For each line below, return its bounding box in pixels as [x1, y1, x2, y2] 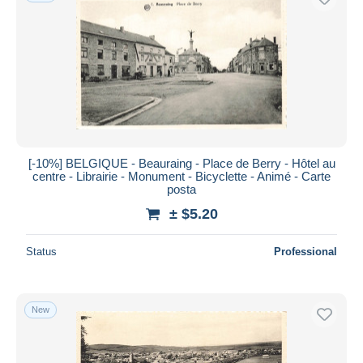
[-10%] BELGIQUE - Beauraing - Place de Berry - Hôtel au [28, 156, 335, 170]
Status [26, 245, 57, 258]
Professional [274, 245, 337, 258]
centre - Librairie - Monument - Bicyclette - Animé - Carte [32, 169, 331, 183]
